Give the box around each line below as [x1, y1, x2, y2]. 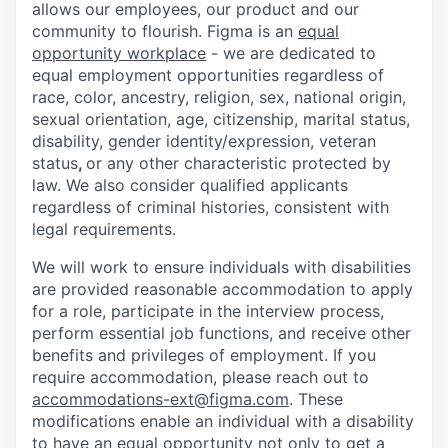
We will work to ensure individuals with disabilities [32, 257, 411, 277]
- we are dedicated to [206, 43, 376, 63]
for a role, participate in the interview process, [32, 301, 384, 321]
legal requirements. [32, 219, 176, 239]
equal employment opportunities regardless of [32, 65, 384, 85]
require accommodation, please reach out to [32, 367, 369, 387]
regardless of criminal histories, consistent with [32, 197, 389, 217]
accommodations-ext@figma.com [32, 389, 289, 409]
